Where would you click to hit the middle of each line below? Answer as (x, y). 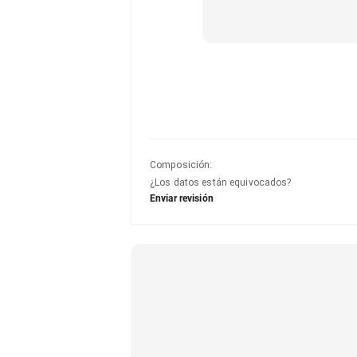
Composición (180, 165)
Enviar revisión (182, 198)
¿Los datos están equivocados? (221, 182)
